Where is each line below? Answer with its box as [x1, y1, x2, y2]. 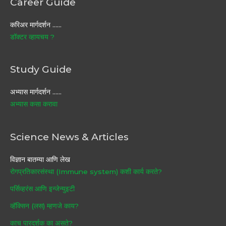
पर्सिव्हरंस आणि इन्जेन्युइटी [10, 184, 75, 193]
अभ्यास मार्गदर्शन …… [10, 88, 62, 96]
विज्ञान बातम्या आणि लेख [10, 155, 70, 163]
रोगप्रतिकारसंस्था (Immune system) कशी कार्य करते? [10, 167, 162, 176]
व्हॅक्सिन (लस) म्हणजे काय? [10, 201, 79, 210]
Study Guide [10, 63, 72, 76]
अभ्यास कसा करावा [10, 100, 58, 108]
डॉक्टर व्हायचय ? [10, 32, 54, 41]
